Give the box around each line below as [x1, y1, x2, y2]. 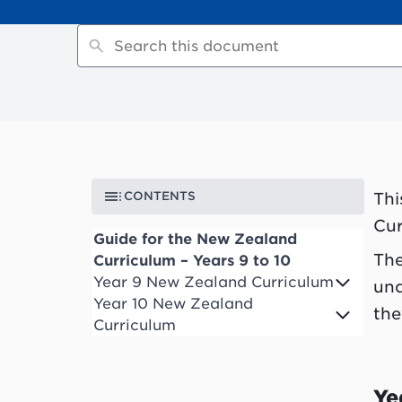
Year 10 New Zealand [93, 295, 253, 313]
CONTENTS [124, 189, 196, 204]
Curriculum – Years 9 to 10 [93, 252, 291, 270]
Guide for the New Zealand [93, 231, 297, 249]
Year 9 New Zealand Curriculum [93, 274, 334, 292]
